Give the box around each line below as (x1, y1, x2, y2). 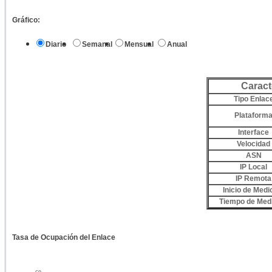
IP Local (240, 163, 267, 171)
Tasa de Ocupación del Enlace (12, 233, 115, 242)
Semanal (82, 40, 112, 49)
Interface (238, 128, 269, 137)
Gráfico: (12, 16, 40, 24)
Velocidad (237, 140, 270, 148)
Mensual (124, 40, 154, 49)
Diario (46, 40, 66, 49)
